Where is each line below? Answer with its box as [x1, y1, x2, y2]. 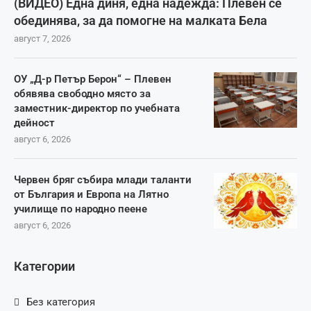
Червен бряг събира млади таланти [14, 173, 192, 186]
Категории [14, 258, 75, 274]
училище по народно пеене [14, 202, 147, 215]
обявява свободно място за [14, 87, 151, 100]
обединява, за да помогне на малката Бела [14, 12, 267, 28]
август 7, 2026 [14, 33, 71, 44]
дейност [14, 116, 55, 129]
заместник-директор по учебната [14, 101, 180, 115]
